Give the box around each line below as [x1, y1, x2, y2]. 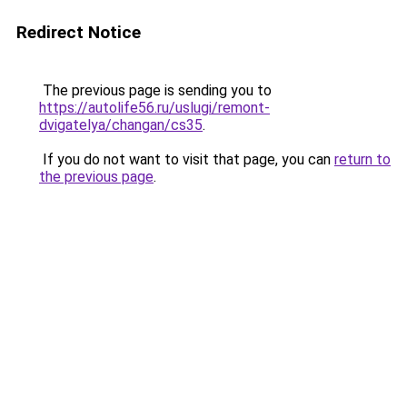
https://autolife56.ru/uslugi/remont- [39, 99, 270, 116]
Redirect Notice [16, 22, 141, 43]
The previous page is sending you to [39, 82, 272, 99]
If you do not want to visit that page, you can [39, 151, 334, 168]
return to [334, 151, 391, 168]
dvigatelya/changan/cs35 [39, 116, 203, 134]
